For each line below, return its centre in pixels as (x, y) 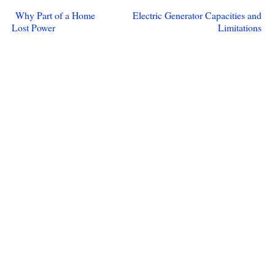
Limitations (239, 27)
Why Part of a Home (55, 15)
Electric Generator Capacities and (197, 15)
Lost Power (33, 27)
